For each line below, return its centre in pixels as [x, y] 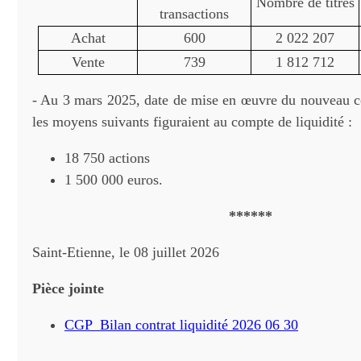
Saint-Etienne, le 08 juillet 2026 [126, 252]
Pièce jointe [68, 288]
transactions [195, 14]
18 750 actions [107, 158]
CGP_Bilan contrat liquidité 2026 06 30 [181, 325]
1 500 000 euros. [114, 180]
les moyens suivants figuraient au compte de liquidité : [192, 122]
